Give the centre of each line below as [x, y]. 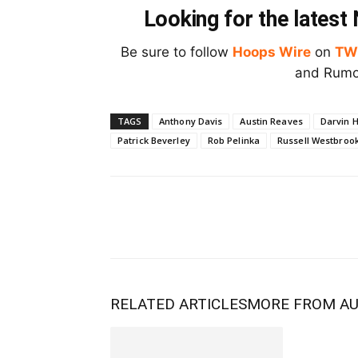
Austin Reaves [271, 121]
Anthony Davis [191, 121]
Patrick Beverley [154, 141]
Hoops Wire [272, 52]
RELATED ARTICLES [179, 304]
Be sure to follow [177, 52]
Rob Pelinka [233, 141]
